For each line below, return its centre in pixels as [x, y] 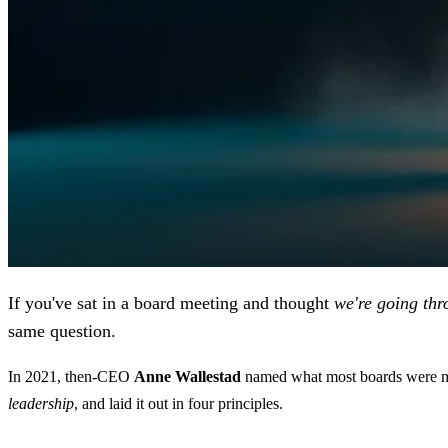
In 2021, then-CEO [71, 376]
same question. [62, 330]
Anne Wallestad [187, 376]
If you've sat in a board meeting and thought [171, 302]
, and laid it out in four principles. [178, 403]
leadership [41, 403]
